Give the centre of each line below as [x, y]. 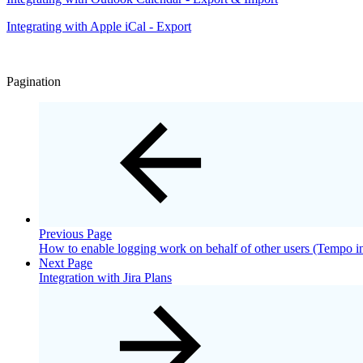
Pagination [34, 81]
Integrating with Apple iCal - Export [99, 26]
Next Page [66, 263]
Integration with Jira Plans [105, 277]
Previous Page [75, 233]
